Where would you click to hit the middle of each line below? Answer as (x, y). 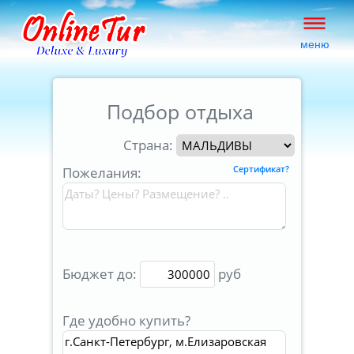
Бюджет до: (101, 274)
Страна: (150, 145)
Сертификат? (261, 169)
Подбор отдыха (180, 111)
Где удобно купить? (126, 320)
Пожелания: (102, 173)
